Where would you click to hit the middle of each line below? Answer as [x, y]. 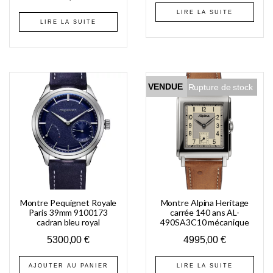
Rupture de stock [220, 87]
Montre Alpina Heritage [205, 202]
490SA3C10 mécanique [205, 222]
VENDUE [165, 86]
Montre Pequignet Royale [68, 202]
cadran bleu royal [68, 222]
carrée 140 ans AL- [205, 212]
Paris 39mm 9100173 [68, 212]
